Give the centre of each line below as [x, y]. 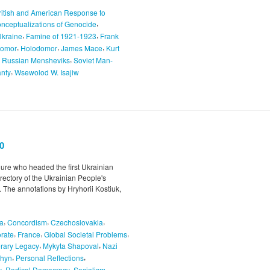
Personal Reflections [50, 258]
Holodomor [39, 48]
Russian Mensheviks [36, 60]
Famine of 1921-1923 [61, 36]
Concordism [27, 222]
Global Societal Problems [86, 234]
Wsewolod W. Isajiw [47, 72]
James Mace [82, 48]
